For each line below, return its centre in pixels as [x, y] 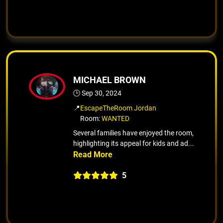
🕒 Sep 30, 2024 [97, 93]
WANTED [115, 118]
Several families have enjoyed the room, [133, 133]
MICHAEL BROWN [110, 80]
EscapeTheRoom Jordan [118, 108]
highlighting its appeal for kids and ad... [134, 143]
